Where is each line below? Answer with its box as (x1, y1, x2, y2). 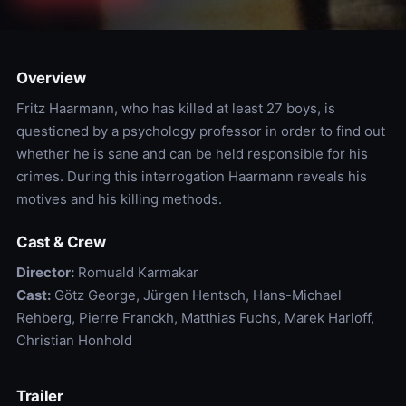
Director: (15, 264, 74, 282)
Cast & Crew (15, 233, 106, 252)
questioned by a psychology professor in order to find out (15, 122, 385, 140)
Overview (15, 69, 86, 88)
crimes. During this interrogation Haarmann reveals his (15, 168, 367, 186)
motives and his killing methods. (15, 190, 222, 208)
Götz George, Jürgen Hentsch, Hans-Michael (50, 286, 342, 304)
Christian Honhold (15, 332, 132, 350)
